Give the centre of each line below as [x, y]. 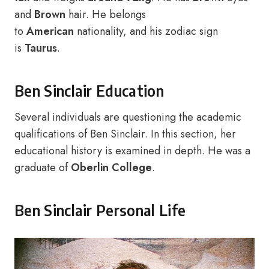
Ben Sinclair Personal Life [100, 210]
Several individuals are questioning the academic [128, 117]
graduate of [43, 168]
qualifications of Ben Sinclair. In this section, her [125, 134]
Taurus [41, 48]
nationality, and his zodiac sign [146, 31]
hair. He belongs [106, 14]
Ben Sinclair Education [89, 91]
